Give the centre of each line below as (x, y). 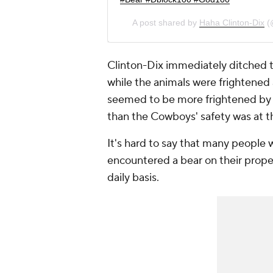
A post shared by (166, 22)
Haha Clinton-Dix (232, 22)
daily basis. (133, 177)
